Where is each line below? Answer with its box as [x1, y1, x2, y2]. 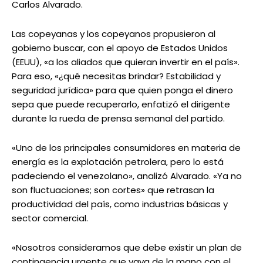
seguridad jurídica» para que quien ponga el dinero [12, 84, 233, 97]
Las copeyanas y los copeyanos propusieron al [12, 28, 215, 41]
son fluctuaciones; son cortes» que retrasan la [12, 184, 214, 197]
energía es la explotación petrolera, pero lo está [12, 156, 224, 168]
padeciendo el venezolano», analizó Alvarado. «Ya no [12, 170, 242, 183]
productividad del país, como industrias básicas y [12, 198, 228, 211]
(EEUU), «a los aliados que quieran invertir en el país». [12, 56, 240, 69]
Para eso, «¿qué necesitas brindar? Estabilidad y [12, 70, 221, 83]
